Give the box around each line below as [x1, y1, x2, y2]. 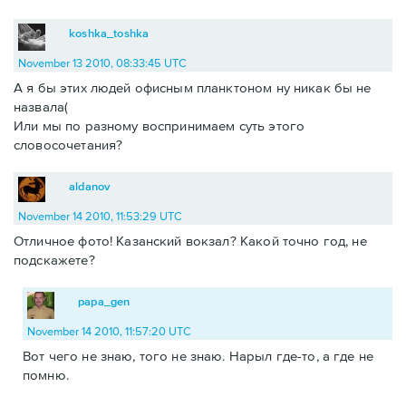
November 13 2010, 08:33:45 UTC [18, 56, 187, 71]
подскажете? [14, 252, 95, 268]
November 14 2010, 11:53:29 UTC [18, 209, 182, 224]
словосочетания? [14, 137, 123, 153]
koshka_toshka [69, 26, 150, 41]
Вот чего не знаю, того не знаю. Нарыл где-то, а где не [23, 348, 374, 364]
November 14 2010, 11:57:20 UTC [27, 324, 191, 339]
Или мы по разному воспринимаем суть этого [14, 118, 305, 134]
